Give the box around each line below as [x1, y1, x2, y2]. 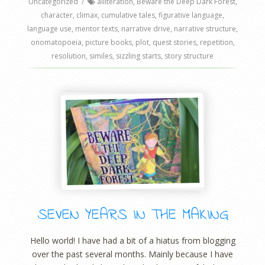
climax [76, 10, 98, 21]
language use [27, 24, 72, 34]
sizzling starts [116, 51, 161, 62]
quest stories [152, 37, 196, 48]
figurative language [159, 10, 222, 21]
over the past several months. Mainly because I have [32, 248, 233, 260]
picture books [85, 37, 132, 48]
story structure [164, 51, 214, 62]
